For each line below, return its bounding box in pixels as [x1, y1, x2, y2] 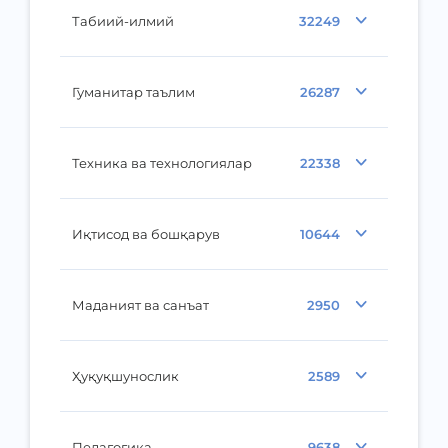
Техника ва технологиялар [72, 155, 252, 171]
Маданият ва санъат [72, 297, 209, 313]
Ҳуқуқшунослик [72, 368, 179, 384]
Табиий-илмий [72, 13, 174, 29]
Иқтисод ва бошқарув [72, 226, 220, 242]
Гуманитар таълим [72, 84, 195, 100]
